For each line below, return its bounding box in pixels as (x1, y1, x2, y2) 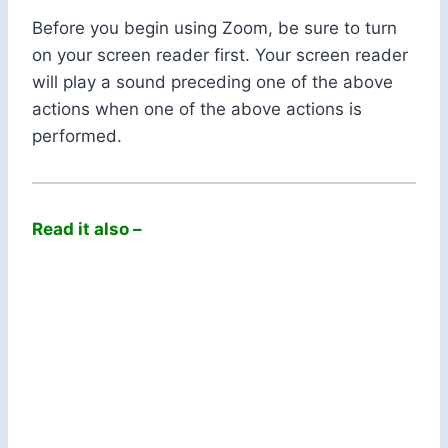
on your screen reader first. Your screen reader (32, 45, 408, 66)
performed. (32, 126, 122, 147)
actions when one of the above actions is (32, 99, 362, 120)
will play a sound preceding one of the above (32, 72, 393, 93)
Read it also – (32, 219, 142, 240)
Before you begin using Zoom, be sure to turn (32, 18, 397, 39)
